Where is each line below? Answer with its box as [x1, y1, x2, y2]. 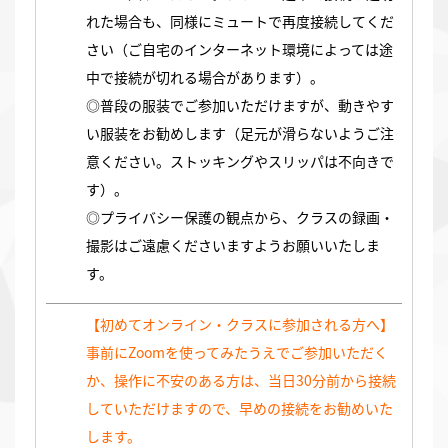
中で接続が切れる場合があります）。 [86, 67, 324, 88]
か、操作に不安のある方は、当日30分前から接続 [86, 370, 396, 391]
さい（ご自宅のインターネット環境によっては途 [86, 39, 393, 60]
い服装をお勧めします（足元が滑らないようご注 [86, 123, 394, 144]
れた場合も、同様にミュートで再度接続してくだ [86, 11, 394, 32]
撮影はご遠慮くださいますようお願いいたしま [86, 235, 380, 256]
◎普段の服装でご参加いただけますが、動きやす [86, 95, 394, 116]
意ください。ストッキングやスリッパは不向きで [86, 151, 394, 172]
